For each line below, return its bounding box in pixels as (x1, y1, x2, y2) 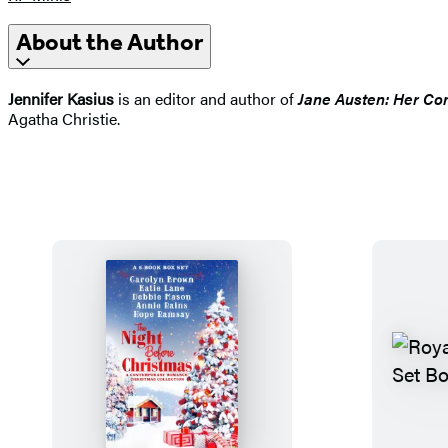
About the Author (16, 28, 203, 57)
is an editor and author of (114, 87, 298, 111)
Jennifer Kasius (8, 87, 114, 111)
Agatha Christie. (8, 107, 120, 131)
